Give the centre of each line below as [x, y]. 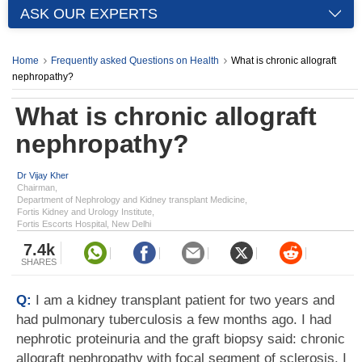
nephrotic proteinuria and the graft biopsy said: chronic [181, 339]
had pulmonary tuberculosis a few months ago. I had [174, 320]
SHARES [39, 262]
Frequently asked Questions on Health [135, 61]
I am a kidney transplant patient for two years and [185, 300]
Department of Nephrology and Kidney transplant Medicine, [132, 200]
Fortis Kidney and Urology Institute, [86, 212]
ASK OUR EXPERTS [89, 14]
